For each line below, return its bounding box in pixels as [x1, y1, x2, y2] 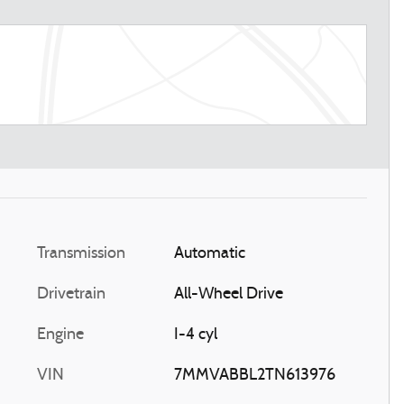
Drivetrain [37, 285, 106, 303]
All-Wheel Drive [173, 285, 283, 303]
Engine [37, 326, 84, 344]
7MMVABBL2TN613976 [173, 366, 335, 384]
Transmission [37, 244, 125, 262]
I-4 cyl [173, 326, 217, 344]
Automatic [173, 244, 245, 262]
